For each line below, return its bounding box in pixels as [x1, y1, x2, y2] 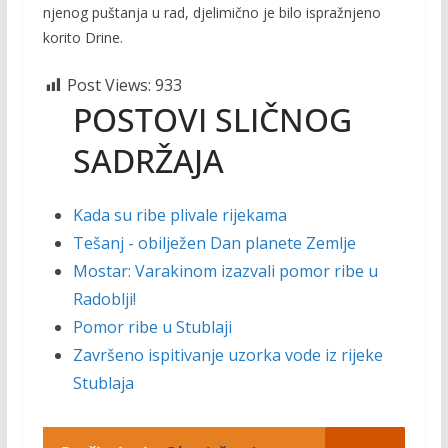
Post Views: [66, 74, 151, 96]
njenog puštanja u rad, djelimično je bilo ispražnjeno [42, 3, 381, 22]
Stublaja [72, 372, 134, 394]
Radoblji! [72, 288, 136, 310]
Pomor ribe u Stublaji [72, 316, 232, 338]
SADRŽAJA [72, 139, 224, 182]
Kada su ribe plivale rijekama [72, 204, 287, 226]
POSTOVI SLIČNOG [72, 98, 352, 141]
